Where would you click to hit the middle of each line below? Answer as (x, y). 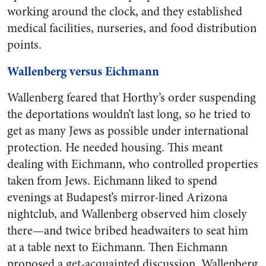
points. (24, 45)
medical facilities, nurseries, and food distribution (132, 28)
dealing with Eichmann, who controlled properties (133, 164)
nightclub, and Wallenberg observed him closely (127, 214)
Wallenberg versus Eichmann (83, 71)
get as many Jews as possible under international (128, 131)
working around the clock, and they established (125, 12)
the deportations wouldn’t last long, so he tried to (129, 114)
